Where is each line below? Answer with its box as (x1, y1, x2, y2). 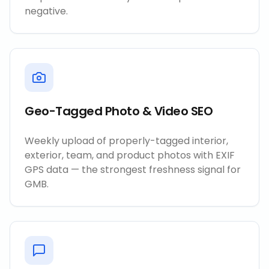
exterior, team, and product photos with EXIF (25, 148, 235, 162)
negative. (25, 4, 68, 18)
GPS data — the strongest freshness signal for (25, 163, 241, 177)
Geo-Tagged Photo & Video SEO (25, 103, 213, 119)
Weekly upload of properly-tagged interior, (25, 134, 228, 148)
